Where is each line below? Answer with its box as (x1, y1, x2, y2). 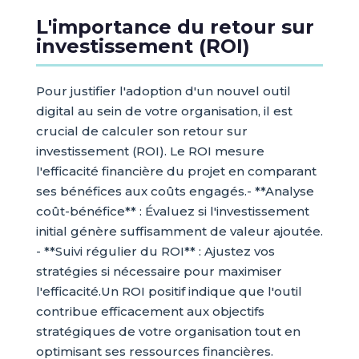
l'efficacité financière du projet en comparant (35, 163, 317, 179)
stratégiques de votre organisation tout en (35, 324, 301, 340)
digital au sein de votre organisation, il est (35, 103, 292, 119)
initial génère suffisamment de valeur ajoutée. (35, 224, 323, 240)
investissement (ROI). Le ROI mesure (35, 143, 264, 159)
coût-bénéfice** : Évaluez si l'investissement (35, 204, 309, 220)
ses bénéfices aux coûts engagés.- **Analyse (35, 184, 314, 200)
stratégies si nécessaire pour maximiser (35, 264, 282, 280)
